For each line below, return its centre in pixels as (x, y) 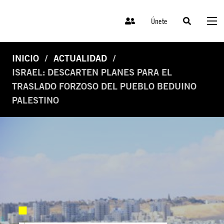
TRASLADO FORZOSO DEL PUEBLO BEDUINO (104, 86)
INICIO (25, 58)
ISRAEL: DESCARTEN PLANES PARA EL (92, 72)
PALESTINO (35, 100)
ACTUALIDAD (80, 58)
